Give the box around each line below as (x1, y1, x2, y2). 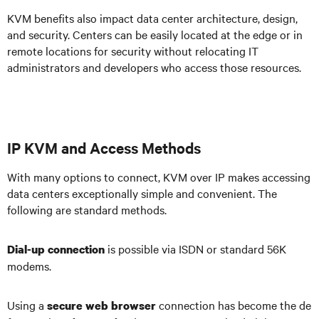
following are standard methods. (7, 202, 167, 217)
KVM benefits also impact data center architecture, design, (7, 10, 298, 26)
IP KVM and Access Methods (7, 137, 201, 157)
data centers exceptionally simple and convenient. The (7, 185, 277, 201)
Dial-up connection (7, 241, 105, 257)
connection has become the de (156, 297, 311, 313)
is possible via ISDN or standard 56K (105, 241, 286, 256)
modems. (7, 258, 51, 273)
